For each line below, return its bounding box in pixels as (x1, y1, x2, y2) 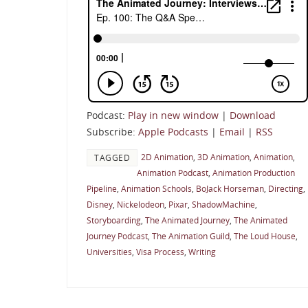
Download (230, 109, 276, 122)
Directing (268, 183, 303, 195)
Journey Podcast (87, 230, 148, 242)
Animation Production (212, 167, 295, 179)
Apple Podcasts (138, 125, 208, 139)
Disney (87, 199, 113, 210)
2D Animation (141, 151, 193, 163)
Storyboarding (87, 214, 141, 226)
